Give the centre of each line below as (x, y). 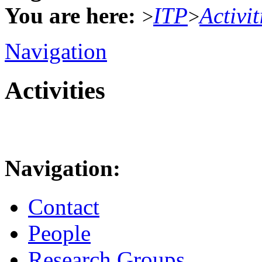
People (59, 233)
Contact (64, 207)
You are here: (70, 15)
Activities (55, 90)
